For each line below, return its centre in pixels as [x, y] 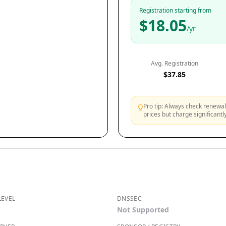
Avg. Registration [175, 63]
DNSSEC [129, 199]
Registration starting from [175, 10]
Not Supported [143, 210]
